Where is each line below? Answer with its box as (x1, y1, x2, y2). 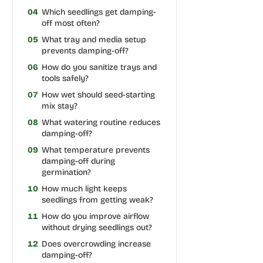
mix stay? (41, 100, 77, 111)
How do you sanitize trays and (41, 62, 157, 72)
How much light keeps (41, 183, 127, 194)
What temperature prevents (41, 144, 150, 155)
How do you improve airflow (41, 211, 149, 221)
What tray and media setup (41, 34, 146, 45)
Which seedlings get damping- (41, 6, 156, 17)
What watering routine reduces (41, 117, 160, 127)
